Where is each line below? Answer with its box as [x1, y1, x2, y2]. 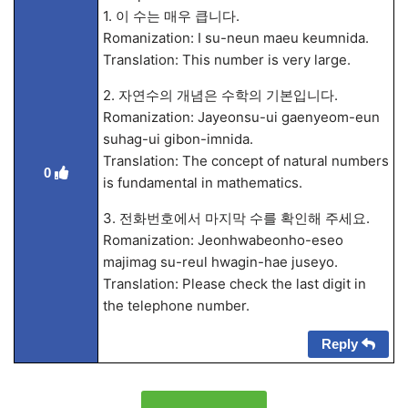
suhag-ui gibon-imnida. [102, 130, 253, 148]
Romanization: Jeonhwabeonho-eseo [102, 231, 343, 249]
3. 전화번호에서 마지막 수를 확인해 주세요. [102, 209, 370, 227]
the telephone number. [102, 297, 250, 314]
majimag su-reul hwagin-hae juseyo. [102, 253, 338, 270]
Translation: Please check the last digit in [102, 275, 366, 292]
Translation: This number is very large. [102, 51, 351, 68]
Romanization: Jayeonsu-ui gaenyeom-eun [102, 108, 380, 126]
